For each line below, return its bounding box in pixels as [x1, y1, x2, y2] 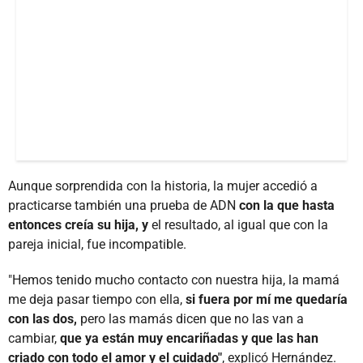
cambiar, [8, 330, 60, 346]
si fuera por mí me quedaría [182, 291, 348, 307]
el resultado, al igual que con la [148, 216, 328, 233]
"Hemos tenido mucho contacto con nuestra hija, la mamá [8, 271, 340, 288]
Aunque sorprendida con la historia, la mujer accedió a [8, 177, 318, 194]
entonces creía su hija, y [8, 216, 148, 233]
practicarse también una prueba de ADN [8, 197, 236, 213]
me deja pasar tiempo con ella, [8, 291, 182, 307]
